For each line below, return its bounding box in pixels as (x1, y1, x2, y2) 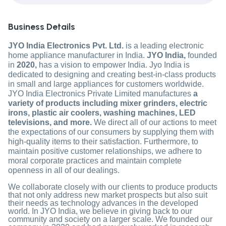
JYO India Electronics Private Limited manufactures (8, 89, 191, 98)
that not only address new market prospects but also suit (8, 191, 207, 200)
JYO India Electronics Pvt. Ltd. (8, 41, 124, 50)
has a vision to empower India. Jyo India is (39, 61, 190, 70)
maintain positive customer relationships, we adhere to (8, 147, 202, 156)
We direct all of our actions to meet (92, 118, 216, 127)
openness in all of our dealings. (8, 166, 120, 175)
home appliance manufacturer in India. (8, 51, 145, 60)
